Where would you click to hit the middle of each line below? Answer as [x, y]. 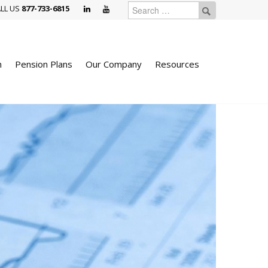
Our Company [113, 64]
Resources [177, 64]
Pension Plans [43, 64]
